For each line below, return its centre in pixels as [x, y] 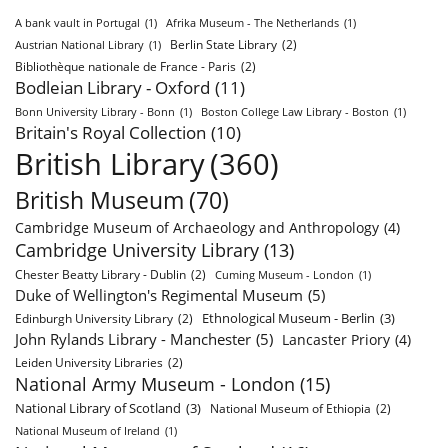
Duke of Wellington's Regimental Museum [159, 295]
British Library [110, 164]
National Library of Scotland [98, 408]
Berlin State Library [223, 45]
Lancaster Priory [336, 340]
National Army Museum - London [155, 384]
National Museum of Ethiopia [290, 409]
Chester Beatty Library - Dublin [100, 275]
